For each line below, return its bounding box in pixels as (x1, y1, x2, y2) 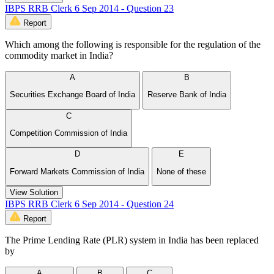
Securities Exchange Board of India (10, 90, 135, 100)
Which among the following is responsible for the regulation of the (5, 39, 261, 50)
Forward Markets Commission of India (10, 166, 144, 176)
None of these (157, 166, 206, 176)
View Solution (10, 188, 58, 198)
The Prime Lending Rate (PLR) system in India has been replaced (5, 235, 259, 246)
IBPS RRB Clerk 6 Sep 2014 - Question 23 (5, 3, 174, 14)
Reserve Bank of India (147, 90, 226, 100)
